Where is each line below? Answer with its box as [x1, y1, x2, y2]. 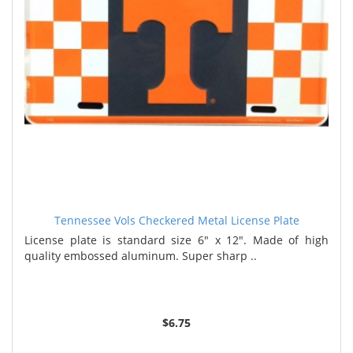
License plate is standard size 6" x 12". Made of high [24, 232, 329, 247]
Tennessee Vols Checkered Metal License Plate [54, 212, 299, 228]
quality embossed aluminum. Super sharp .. [24, 247, 257, 263]
